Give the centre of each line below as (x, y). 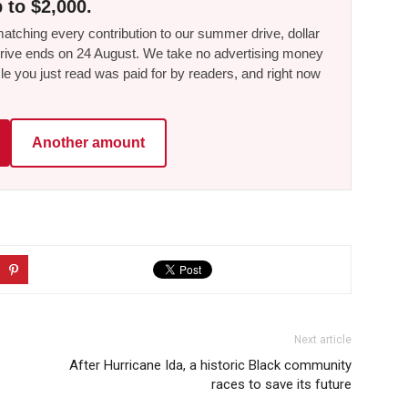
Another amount (88, 142)
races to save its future (281, 384)
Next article (323, 339)
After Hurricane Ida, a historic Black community (210, 365)
